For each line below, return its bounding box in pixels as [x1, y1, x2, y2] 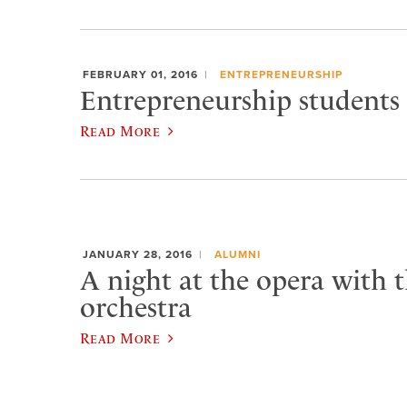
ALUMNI [213, 247, 261, 261]
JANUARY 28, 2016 [83, 247, 193, 261]
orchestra [80, 292, 192, 325]
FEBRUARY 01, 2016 [83, 67, 198, 81]
